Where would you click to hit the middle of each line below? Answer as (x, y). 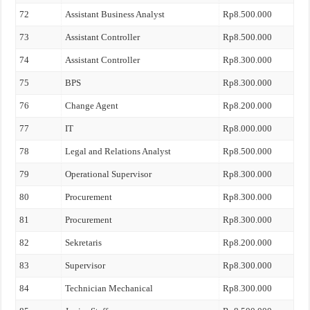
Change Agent (92, 106)
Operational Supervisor (109, 174)
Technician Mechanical (109, 288)
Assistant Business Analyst (115, 14)
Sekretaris (84, 243)
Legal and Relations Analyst (118, 151)
